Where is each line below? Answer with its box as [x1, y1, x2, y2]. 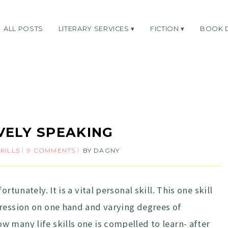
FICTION [150, 24, 179, 33]
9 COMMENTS [27, 147, 76, 154]
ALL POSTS [4, 24, 43, 33]
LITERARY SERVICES [58, 24, 129, 33]
